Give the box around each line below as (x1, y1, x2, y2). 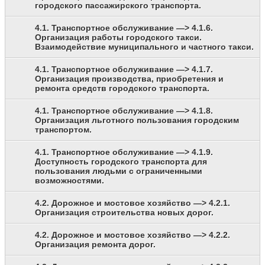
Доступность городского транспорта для (35, 157, 207, 167)
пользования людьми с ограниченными (35, 166, 202, 176)
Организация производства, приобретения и (35, 74, 224, 84)
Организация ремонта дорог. (35, 240, 156, 250)
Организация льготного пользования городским (35, 115, 239, 125)
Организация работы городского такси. (35, 33, 202, 43)
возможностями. (35, 176, 104, 186)
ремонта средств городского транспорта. (35, 83, 209, 93)
